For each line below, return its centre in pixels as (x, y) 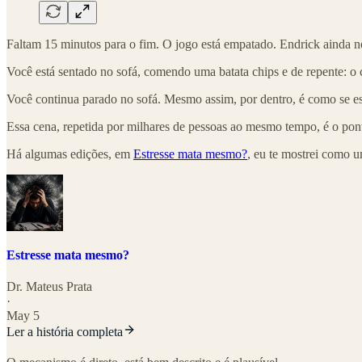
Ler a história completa (65, 332)
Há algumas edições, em (70, 154)
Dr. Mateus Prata (49, 287)
